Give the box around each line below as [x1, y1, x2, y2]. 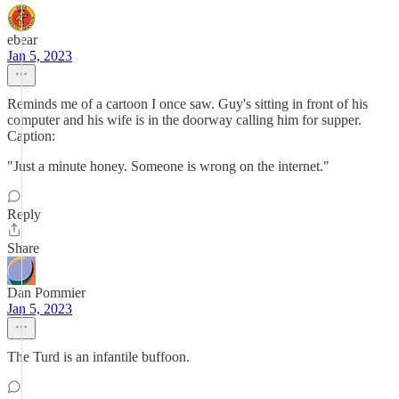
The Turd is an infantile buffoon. [7, 349, 190, 364]
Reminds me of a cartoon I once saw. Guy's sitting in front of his [7, 96, 368, 111]
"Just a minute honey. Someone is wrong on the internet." [7, 159, 330, 174]
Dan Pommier [7, 285, 85, 300]
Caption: [7, 128, 55, 143]
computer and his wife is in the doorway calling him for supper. [7, 112, 362, 127]
